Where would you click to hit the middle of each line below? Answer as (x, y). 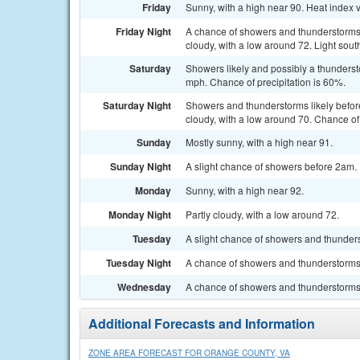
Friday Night (143, 31)
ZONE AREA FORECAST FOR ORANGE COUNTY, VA (189, 353)
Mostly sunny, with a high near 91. (259, 142)
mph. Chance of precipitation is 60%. (266, 82)
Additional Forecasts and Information (202, 323)
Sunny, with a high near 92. (245, 190)
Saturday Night (137, 105)
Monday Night (140, 215)
